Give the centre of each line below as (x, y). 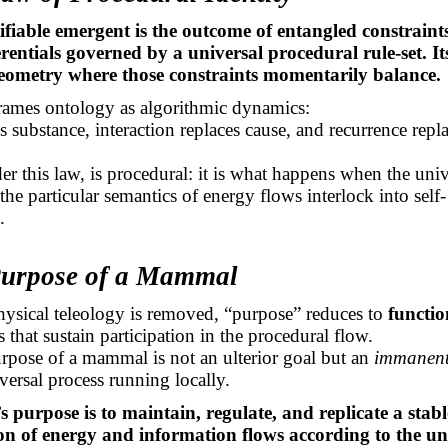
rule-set (392, 53)
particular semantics (102, 195)
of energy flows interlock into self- (311, 195)
